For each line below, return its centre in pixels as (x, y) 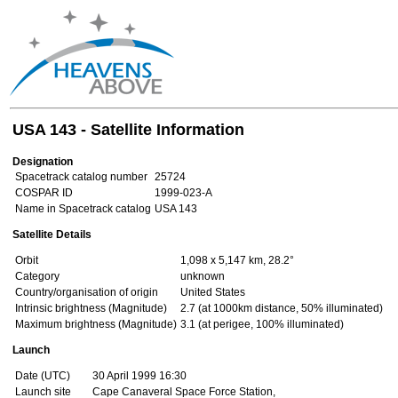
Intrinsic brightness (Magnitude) (91, 308)
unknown (203, 276)
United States (213, 292)
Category (37, 276)
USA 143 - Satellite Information (128, 130)
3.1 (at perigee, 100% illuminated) (262, 324)
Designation (43, 162)
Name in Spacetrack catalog (83, 209)
